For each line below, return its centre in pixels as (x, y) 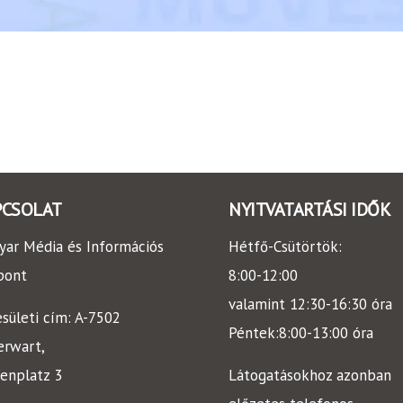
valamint (259, 304)
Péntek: (254, 333)
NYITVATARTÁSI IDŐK (309, 210)
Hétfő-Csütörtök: (285, 247)
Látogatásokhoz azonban (310, 375)
